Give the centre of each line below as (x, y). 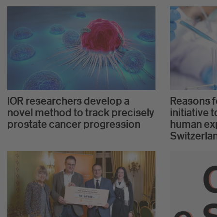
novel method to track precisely (81, 112)
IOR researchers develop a (68, 101)
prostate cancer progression (74, 124)
